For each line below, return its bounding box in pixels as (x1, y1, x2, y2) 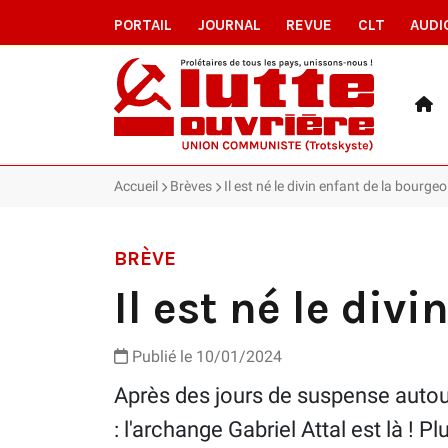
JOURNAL (197, 16, 261, 34)
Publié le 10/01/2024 (128, 346, 282, 366)
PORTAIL (114, 16, 172, 34)
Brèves (170, 177, 212, 194)
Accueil (114, 177, 158, 194)
